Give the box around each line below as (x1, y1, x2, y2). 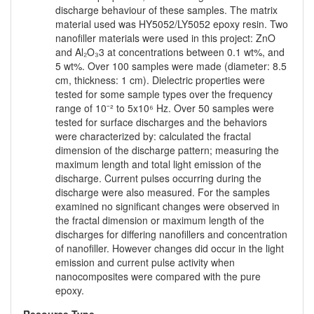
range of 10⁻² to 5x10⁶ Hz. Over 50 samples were (55, 101, 274, 116)
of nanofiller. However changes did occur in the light (55, 241, 284, 256)
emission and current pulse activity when (55, 255, 235, 270)
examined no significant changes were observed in (55, 199, 280, 214)
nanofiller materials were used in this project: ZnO (55, 31, 275, 46)
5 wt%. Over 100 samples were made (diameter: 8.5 (55, 59, 287, 74)
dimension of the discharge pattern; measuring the (55, 143, 279, 158)
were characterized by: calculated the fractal (55, 129, 251, 144)
